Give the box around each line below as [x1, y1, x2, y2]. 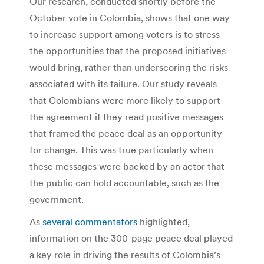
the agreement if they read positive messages [29, 111, 223, 123]
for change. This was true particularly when [29, 144, 213, 156]
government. [29, 193, 84, 206]
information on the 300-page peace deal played [29, 232, 233, 245]
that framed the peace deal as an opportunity [29, 127, 222, 140]
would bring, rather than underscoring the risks [29, 61, 228, 74]
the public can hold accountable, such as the [29, 177, 219, 189]
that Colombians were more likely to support [29, 94, 220, 107]
